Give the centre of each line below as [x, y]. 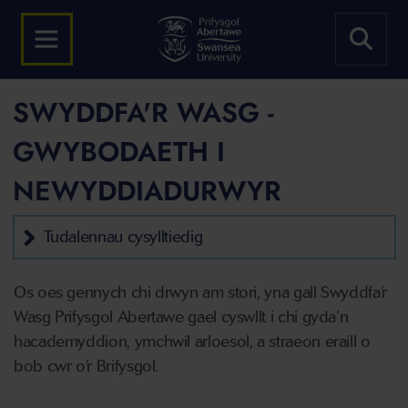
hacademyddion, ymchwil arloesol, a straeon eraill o [192, 342]
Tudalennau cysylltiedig [123, 237]
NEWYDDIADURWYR [147, 191]
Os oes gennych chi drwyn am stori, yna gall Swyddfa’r [200, 292]
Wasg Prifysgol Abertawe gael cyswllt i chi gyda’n [181, 317]
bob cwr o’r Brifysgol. [87, 366]
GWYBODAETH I [118, 152]
